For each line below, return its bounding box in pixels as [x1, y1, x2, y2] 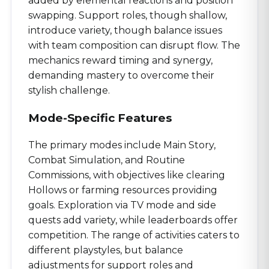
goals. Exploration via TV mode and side [28, 199, 216, 211]
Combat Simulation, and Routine [28, 154, 185, 166]
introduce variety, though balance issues [28, 24, 222, 36]
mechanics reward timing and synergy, [28, 54, 213, 66]
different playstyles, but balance [28, 244, 183, 256]
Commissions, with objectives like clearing [28, 169, 225, 181]
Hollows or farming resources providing [28, 184, 217, 196]
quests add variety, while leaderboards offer [28, 214, 238, 226]
